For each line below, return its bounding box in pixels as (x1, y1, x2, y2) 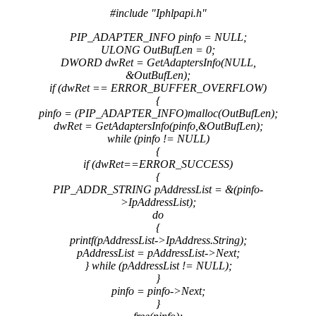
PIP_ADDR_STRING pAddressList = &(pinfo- (53, 183, 263, 195)
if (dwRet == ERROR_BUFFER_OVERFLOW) (49, 81, 267, 94)
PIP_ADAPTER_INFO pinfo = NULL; (69, 30, 247, 43)
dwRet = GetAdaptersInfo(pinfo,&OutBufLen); (53, 119, 263, 132)
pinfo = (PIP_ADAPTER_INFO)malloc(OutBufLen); (38, 107, 278, 119)
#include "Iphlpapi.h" (109, 6, 207, 19)
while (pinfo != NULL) (107, 132, 209, 145)
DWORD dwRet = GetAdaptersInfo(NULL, (60, 56, 256, 68)
